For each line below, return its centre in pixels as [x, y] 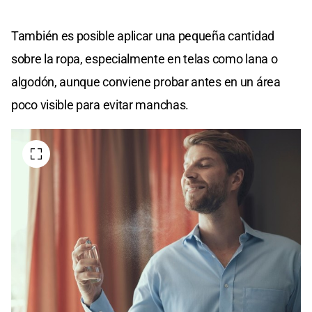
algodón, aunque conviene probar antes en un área [146, 82]
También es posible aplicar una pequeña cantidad [143, 36]
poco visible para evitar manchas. [100, 105]
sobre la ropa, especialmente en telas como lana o [145, 59]
